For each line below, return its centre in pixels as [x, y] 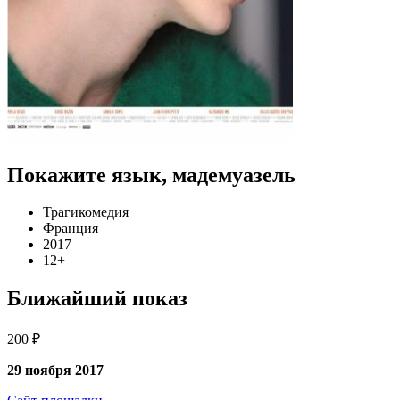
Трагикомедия [86, 212]
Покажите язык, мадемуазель [151, 175]
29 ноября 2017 [55, 371]
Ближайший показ [97, 299]
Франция [71, 229]
